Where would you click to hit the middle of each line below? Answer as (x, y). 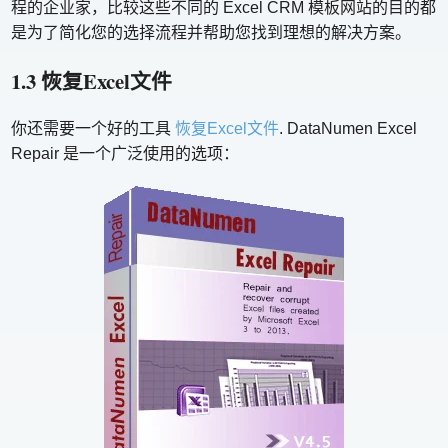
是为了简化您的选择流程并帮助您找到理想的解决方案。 (211, 33)
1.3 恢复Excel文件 (92, 81)
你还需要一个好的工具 (93, 129)
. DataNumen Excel (348, 129)
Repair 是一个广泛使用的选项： (125, 154)
